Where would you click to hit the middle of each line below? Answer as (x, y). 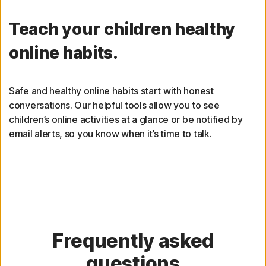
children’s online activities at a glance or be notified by (126, 120)
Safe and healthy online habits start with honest (111, 91)
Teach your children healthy (122, 29)
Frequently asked (133, 241)
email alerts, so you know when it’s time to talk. (110, 134)
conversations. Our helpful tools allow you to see (114, 105)
